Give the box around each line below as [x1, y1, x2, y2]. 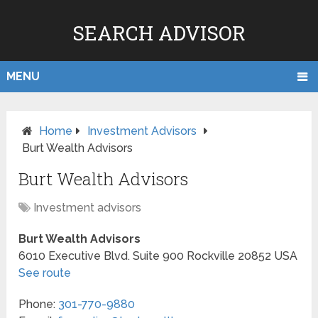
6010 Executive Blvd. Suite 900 [18, 249, 185, 263]
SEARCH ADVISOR [72, 20, 246, 46]
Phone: [18, 297, 59, 312]
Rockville [187, 249, 236, 263]
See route [18, 266, 72, 280]
